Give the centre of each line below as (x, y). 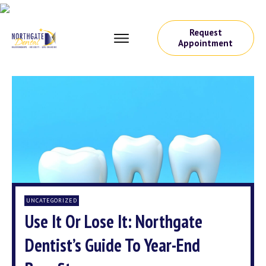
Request (205, 32)
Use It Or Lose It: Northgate (114, 221)
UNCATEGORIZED (52, 200)
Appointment (206, 43)
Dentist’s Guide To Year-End (113, 245)
